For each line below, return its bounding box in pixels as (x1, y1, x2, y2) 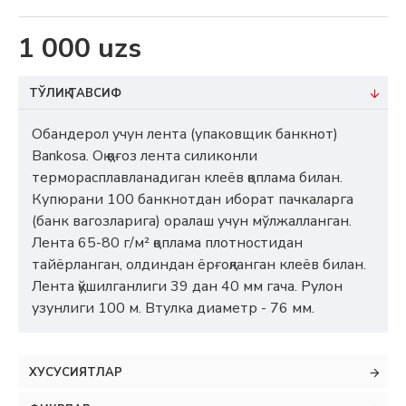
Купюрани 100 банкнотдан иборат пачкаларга (32, 189, 353, 209)
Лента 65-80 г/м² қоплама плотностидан (32, 233, 303, 253)
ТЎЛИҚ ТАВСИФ (29, 85, 121, 101)
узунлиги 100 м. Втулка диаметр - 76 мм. (32, 298, 314, 318)
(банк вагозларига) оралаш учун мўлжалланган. (32, 211, 352, 231)
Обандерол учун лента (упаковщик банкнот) (32, 124, 338, 144)
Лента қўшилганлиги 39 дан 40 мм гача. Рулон (32, 276, 343, 296)
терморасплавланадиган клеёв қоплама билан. (32, 168, 343, 188)
